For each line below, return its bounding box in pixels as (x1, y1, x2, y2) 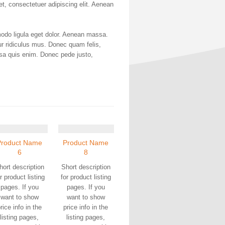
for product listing (60, 173, 111, 181)
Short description (61, 163, 110, 171)
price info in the (63, 203, 108, 211)
